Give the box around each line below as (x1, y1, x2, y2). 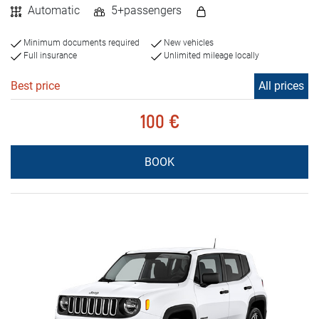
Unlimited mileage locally (162, 51, 259, 61)
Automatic (25, 4, 80, 18)
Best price (11, 79, 60, 93)
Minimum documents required (21, 38, 140, 48)
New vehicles (162, 38, 214, 48)
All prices (258, 79, 304, 93)
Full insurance (21, 51, 77, 61)
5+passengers (108, 4, 182, 18)
